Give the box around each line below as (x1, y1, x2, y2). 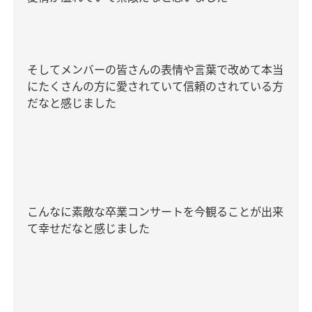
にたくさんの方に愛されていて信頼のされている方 (27, 79, 283, 94)
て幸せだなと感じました (27, 221, 150, 236)
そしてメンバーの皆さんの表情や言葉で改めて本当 (27, 62, 283, 77)
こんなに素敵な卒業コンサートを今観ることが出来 (27, 204, 283, 219)
